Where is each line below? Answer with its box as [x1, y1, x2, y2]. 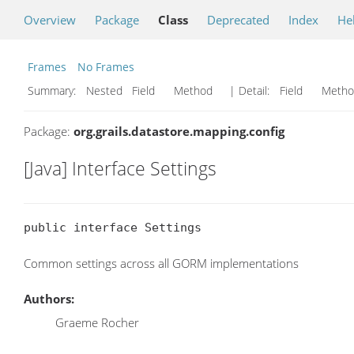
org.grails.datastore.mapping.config [73, 123, 284, 139]
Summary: [28, 83, 79, 98]
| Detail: [226, 83, 273, 98]
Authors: [24, 291, 74, 307]
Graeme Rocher [55, 314, 139, 331]
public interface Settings [24, 220, 201, 235]
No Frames [77, 59, 134, 74]
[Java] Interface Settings [24, 156, 217, 181]
